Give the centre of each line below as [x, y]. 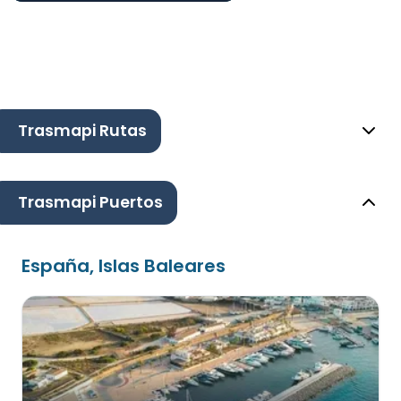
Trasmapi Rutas [82, 131]
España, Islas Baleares [124, 266]
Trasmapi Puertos [90, 203]
